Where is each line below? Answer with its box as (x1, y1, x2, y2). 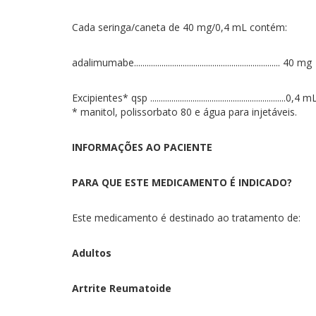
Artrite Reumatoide (72, 281, 171, 295)
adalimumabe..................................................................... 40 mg (72, 56, 312, 69)
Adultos (72, 246, 111, 260)
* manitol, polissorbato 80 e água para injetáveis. (72, 105, 297, 119)
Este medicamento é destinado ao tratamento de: (72, 211, 300, 224)
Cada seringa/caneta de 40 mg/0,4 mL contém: (72, 20, 287, 34)
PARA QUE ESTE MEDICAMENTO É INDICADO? (72, 176, 292, 189)
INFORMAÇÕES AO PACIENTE (72, 140, 212, 154)
